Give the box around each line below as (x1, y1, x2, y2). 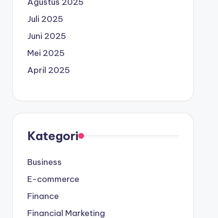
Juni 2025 (27, 31, 66, 41)
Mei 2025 (27, 48, 65, 58)
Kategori (27, 128, 78, 143)
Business (27, 157, 62, 167)
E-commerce (27, 174, 79, 184)
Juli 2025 (27, 14, 63, 24)
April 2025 (27, 65, 70, 75)
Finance (27, 191, 59, 201)
